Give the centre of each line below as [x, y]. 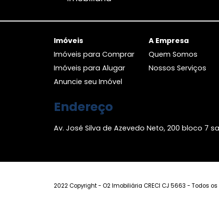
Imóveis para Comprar [105, 158]
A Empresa [187, 142]
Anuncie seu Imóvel [98, 188]
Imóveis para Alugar [99, 173]
